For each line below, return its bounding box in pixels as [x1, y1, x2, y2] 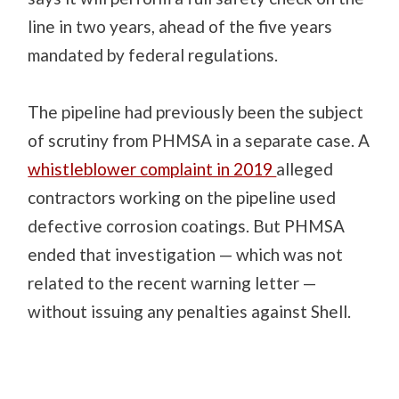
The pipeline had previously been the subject [28, 101, 364, 122]
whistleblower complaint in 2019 [28, 158, 277, 179]
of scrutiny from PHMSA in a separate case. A [28, 129, 370, 151]
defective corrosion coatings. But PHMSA [28, 215, 346, 236]
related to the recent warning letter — [28, 272, 317, 293]
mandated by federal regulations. [28, 45, 282, 66]
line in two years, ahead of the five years [28, 16, 333, 37]
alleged [276, 158, 334, 179]
